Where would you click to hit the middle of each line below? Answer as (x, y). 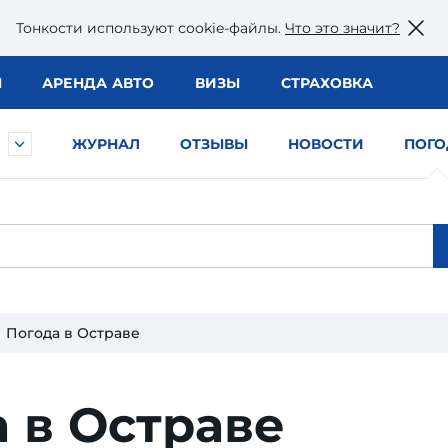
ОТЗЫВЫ (214, 144)
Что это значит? (342, 27)
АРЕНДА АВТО (98, 83)
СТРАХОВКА (326, 83)
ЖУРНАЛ (106, 144)
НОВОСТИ (326, 144)
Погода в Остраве (73, 333)
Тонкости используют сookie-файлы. (150, 27)
